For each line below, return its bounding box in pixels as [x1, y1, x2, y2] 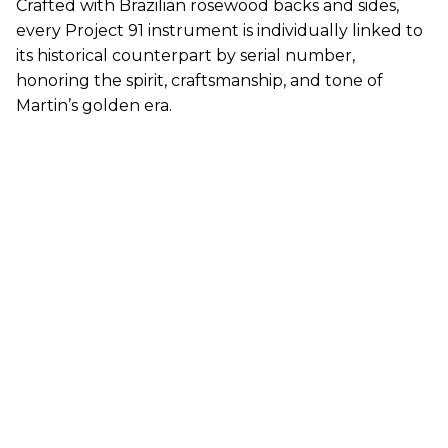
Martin [16, 96, 68, 116]
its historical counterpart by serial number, [16, 46, 355, 66]
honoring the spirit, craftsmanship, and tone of [16, 71, 383, 91]
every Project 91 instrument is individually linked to [16, 21, 423, 41]
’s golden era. [68, 96, 172, 116]
